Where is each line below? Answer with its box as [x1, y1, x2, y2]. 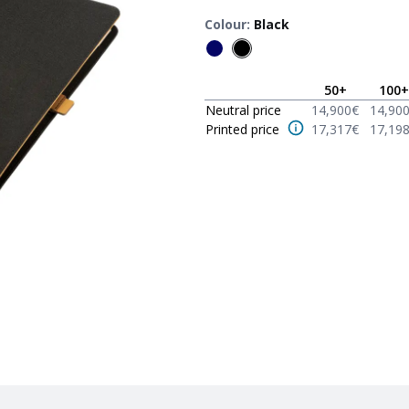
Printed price [205, 121, 279, 138]
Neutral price [205, 101, 281, 119]
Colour [204, 16, 246, 33]
